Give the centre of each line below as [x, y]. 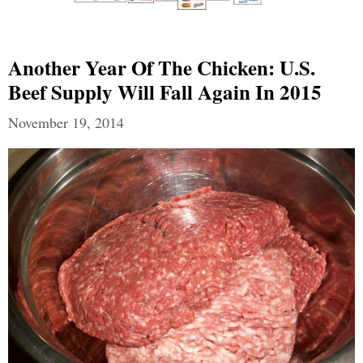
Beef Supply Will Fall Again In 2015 [165, 92]
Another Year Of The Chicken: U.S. [162, 67]
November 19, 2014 [66, 122]
